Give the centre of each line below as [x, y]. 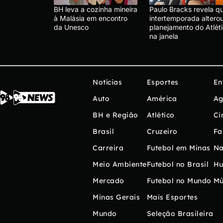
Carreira [108, 148]
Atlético [161, 115]
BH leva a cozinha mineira [96, 9]
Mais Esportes [172, 197]
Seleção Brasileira [180, 214]
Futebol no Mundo [179, 181]
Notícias [107, 82]
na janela [164, 36]
